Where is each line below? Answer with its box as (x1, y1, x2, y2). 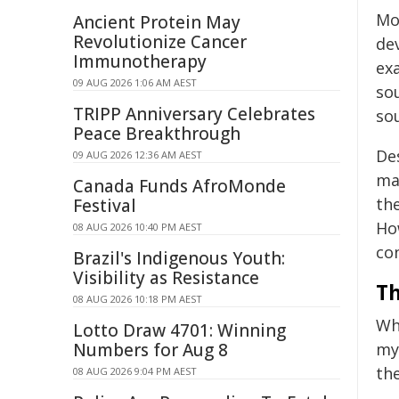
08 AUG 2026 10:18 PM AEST (73, 292, 202, 305)
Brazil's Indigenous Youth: (73, 247, 285, 270)
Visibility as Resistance (73, 266, 259, 289)
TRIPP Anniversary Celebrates (73, 102, 315, 126)
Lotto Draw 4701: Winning (73, 319, 286, 342)
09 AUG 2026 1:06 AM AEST (73, 76, 197, 89)
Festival (73, 194, 136, 217)
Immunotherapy (73, 50, 207, 73)
